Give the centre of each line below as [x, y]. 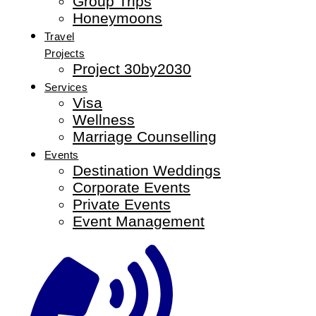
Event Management [139, 221]
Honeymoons [117, 18]
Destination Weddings [147, 171]
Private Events [122, 205]
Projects [65, 54]
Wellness [104, 120]
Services [66, 87]
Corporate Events [132, 188]
